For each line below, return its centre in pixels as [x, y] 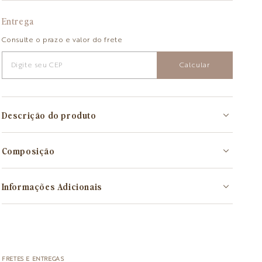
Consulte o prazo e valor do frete [62, 41]
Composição [28, 151]
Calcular [194, 65]
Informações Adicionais [52, 186]
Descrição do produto [49, 115]
